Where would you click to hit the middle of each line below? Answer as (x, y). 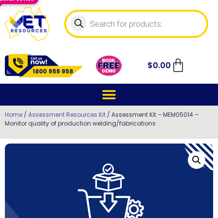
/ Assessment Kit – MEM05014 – (152, 115)
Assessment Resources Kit (67, 115)
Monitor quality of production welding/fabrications (80, 123)
